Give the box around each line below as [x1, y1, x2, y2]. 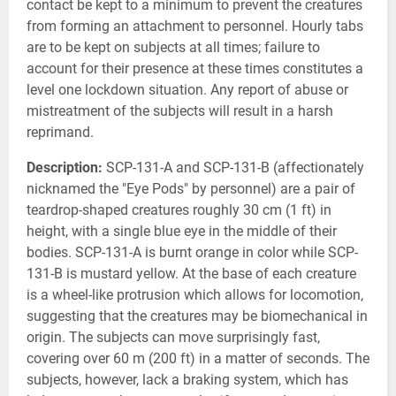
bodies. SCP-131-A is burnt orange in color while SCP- [27, 243, 358, 261]
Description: [27, 158, 103, 176]
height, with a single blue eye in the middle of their [27, 222, 337, 240]
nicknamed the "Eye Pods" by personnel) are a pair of [27, 179, 355, 197]
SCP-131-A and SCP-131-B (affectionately [103, 158, 364, 176]
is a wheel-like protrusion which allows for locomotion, [27, 286, 363, 303]
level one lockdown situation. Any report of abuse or [27, 80, 348, 98]
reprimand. [27, 123, 94, 141]
